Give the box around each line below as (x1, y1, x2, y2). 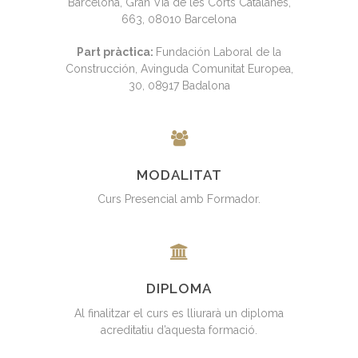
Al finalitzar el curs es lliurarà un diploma (74, 306, 284, 320)
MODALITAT (136, 166, 222, 183)
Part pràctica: (77, 45, 156, 58)
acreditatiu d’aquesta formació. (101, 323, 257, 336)
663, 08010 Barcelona (121, 12, 237, 26)
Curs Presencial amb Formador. (97, 193, 261, 206)
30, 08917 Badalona (128, 78, 230, 92)
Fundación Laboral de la (156, 45, 281, 58)
